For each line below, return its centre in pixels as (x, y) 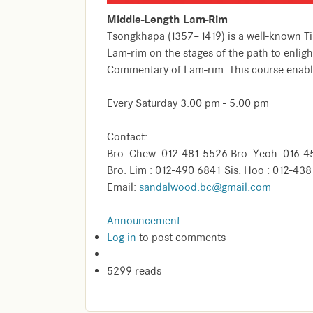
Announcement (144, 221)
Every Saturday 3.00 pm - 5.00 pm (188, 104)
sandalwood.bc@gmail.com (205, 188)
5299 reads (134, 271)
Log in (122, 238)
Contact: (127, 137)
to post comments (181, 238)
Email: (123, 188)
